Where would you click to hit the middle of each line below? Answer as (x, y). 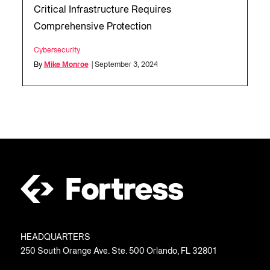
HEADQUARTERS (55, 238)
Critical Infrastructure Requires (102, 10)
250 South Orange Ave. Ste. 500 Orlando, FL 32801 (118, 252)
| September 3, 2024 (124, 65)
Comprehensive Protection (93, 27)
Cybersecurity (57, 50)
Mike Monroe (66, 65)
